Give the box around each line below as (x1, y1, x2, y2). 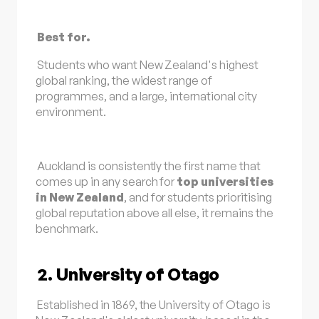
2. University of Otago (37, 263, 219, 286)
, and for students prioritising (123, 190, 272, 205)
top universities (177, 174, 273, 189)
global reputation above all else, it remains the (36, 206, 273, 221)
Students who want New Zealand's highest (37, 57, 258, 72)
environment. (36, 104, 106, 119)
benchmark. (36, 221, 98, 236)
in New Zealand (36, 190, 124, 205)
